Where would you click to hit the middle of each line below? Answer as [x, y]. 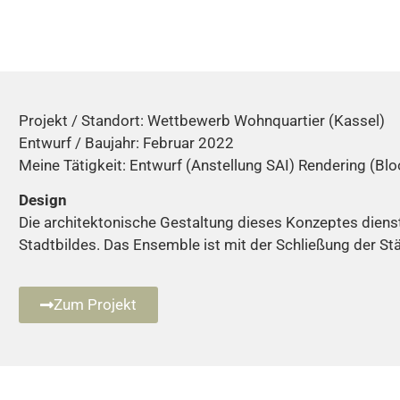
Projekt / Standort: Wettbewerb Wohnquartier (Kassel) [202, 120]
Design [43, 200]
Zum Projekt [96, 305]
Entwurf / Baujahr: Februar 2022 [127, 142]
